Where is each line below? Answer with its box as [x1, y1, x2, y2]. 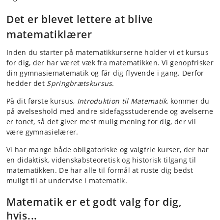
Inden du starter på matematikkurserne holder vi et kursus [6, 48, 209, 57]
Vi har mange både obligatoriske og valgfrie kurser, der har [6, 145, 209, 155]
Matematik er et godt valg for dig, [6, 195, 182, 209]
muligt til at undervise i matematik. [6, 176, 127, 186]
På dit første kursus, [6, 96, 77, 106]
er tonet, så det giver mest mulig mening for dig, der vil [6, 117, 196, 127]
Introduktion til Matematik [77, 96, 167, 106]
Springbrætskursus [47, 79, 112, 88]
